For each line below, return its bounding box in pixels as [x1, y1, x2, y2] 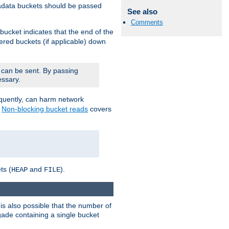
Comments [131, 18, 163, 27]
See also [127, 7, 157, 16]
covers [88, 104, 111, 113]
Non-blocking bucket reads [2, 104, 88, 113]
